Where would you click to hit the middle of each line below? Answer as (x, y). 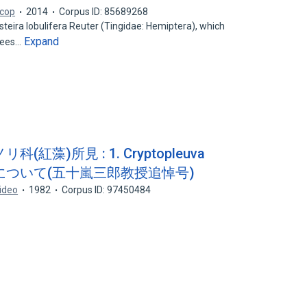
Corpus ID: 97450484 (107, 190)
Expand (42, 41)
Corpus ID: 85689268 (104, 12)
